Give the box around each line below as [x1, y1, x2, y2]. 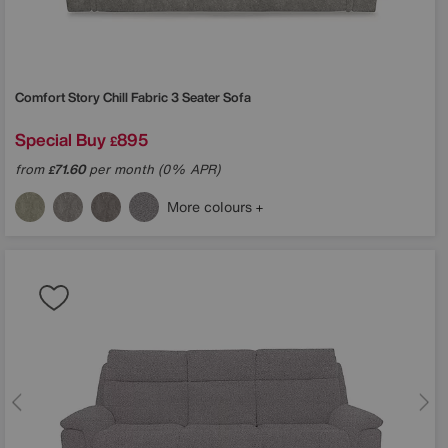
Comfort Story [15, 87, 103, 107]
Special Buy [15, 126, 106, 152]
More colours [167, 195, 256, 217]
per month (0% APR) [85, 159, 220, 179]
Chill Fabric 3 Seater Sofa [103, 87, 251, 107]
